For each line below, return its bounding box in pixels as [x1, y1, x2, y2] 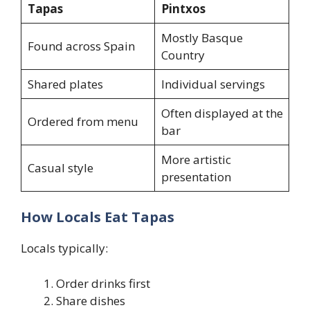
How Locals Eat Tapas [21, 208, 174, 227]
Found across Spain [27, 37, 135, 54]
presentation [161, 168, 231, 185]
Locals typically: [21, 240, 108, 257]
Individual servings [161, 75, 265, 92]
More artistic [161, 151, 231, 167]
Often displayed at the [161, 104, 283, 121]
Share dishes [56, 292, 125, 309]
